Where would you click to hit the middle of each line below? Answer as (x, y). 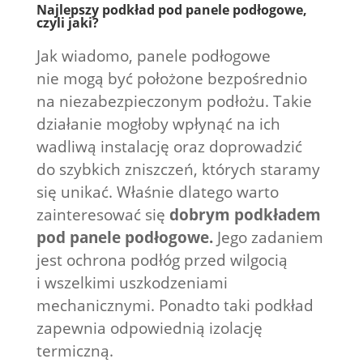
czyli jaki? (67, 22)
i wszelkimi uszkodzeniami (132, 282)
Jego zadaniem (268, 237)
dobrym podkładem (245, 214)
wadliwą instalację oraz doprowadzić (169, 146)
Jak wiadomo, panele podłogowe (153, 56)
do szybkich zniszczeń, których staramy (178, 169)
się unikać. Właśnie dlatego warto (157, 192)
